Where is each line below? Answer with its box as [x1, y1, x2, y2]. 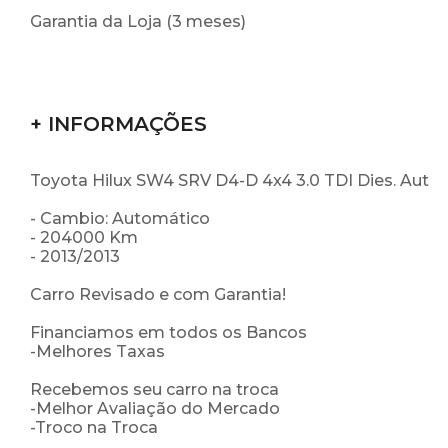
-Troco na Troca [30, 418, 158, 438]
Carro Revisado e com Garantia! [30, 285, 286, 305]
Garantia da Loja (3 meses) [30, 12, 246, 32]
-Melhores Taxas [30, 342, 165, 362]
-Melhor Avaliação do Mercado [30, 399, 280, 419]
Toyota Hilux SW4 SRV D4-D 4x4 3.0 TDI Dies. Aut [30, 171, 429, 191]
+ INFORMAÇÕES [30, 112, 207, 137]
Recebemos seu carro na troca [30, 380, 279, 400]
